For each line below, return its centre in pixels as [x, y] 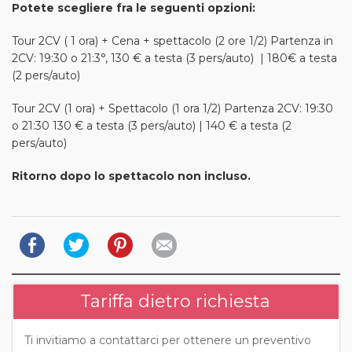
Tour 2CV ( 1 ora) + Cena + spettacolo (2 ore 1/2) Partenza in [172, 40]
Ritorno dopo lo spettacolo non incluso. [131, 176]
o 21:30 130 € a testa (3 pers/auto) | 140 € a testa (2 [152, 125]
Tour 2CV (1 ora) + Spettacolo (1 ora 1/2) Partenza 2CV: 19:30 [172, 108]
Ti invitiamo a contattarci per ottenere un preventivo [168, 340]
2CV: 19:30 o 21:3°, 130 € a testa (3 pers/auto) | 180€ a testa [174, 58]
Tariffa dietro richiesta [175, 301]
